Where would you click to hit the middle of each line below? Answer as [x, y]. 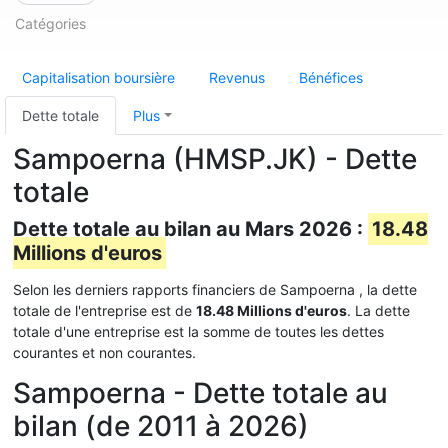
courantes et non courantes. [104, 352]
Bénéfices [331, 77]
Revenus [237, 77]
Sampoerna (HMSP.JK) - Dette [215, 159]
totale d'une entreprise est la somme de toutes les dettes [198, 331]
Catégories [50, 23]
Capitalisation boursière [98, 77]
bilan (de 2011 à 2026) [161, 426]
